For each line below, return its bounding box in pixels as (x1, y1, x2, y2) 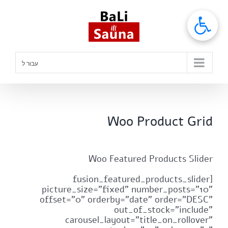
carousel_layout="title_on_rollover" (65, 214, 213, 226)
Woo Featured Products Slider (89, 153, 213, 165)
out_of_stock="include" (114, 204, 213, 216)
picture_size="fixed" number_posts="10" (42, 183, 213, 196)
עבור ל (22, 60, 38, 67)
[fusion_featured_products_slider (73, 173, 210, 186)
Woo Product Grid (107, 112, 213, 130)
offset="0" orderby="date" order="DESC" (40, 193, 213, 206)
